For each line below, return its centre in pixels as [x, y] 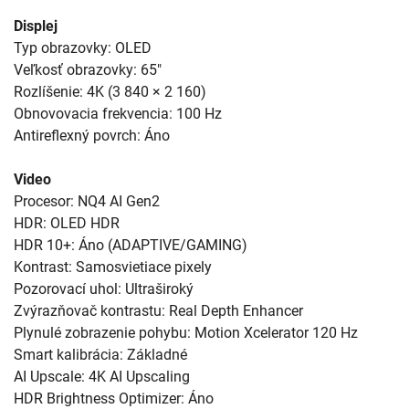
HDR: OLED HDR [67, 223]
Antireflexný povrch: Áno [92, 135]
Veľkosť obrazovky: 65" [88, 69]
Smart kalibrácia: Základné [100, 354]
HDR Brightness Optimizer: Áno [114, 398]
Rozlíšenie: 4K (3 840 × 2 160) [110, 91]
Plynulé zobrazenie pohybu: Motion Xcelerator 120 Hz [186, 332]
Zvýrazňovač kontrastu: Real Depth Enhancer [158, 310]
